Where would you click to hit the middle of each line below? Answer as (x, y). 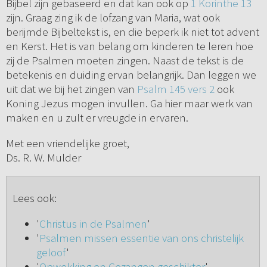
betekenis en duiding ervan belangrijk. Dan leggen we (131, 75)
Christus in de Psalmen (93, 224)
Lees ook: (34, 198)
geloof (51, 252)
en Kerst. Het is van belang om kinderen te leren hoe (129, 46)
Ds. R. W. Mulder (43, 158)
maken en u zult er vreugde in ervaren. (98, 118)
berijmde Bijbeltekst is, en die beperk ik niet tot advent (132, 32)
